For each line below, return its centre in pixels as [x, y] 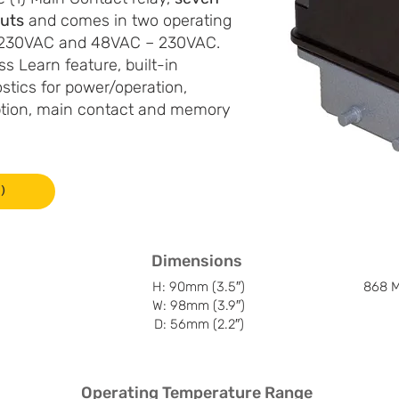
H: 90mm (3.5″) [199, 286]
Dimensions [197, 261]
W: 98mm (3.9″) [199, 305]
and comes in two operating [128, 20]
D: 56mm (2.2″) [199, 324]
